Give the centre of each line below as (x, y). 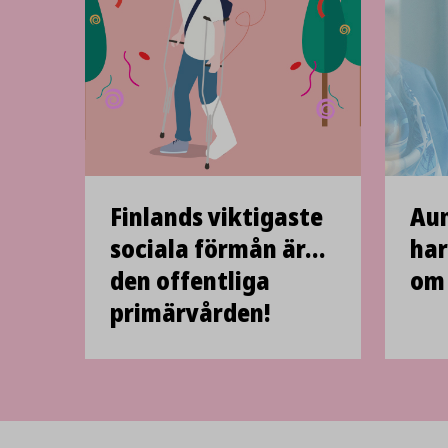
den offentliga (190, 280)
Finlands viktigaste (216, 216)
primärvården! (190, 312)
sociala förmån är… (217, 248)
